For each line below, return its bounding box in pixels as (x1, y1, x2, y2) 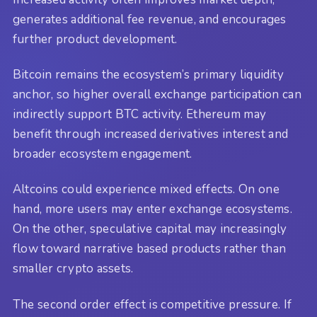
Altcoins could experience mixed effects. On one (13, 181, 279, 198)
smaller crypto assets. (13, 260, 134, 277)
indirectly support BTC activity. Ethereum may (13, 105, 267, 122)
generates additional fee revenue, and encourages (13, 11, 287, 28)
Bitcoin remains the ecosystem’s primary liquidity (13, 66, 284, 83)
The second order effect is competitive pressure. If (13, 296, 292, 313)
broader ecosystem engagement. (13, 145, 196, 162)
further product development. (13, 30, 178, 47)
